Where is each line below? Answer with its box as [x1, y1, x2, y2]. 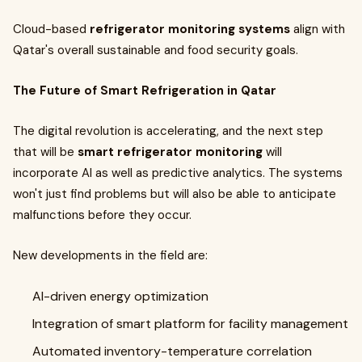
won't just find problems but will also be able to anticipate [13, 186, 336, 202]
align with [290, 21, 345, 37]
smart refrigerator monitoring [78, 144, 263, 160]
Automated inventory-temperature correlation [32, 343, 312, 360]
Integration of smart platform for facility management [32, 315, 348, 332]
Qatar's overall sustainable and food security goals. [13, 42, 298, 58]
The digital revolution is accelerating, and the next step [13, 123, 323, 139]
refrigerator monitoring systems [90, 21, 290, 37]
